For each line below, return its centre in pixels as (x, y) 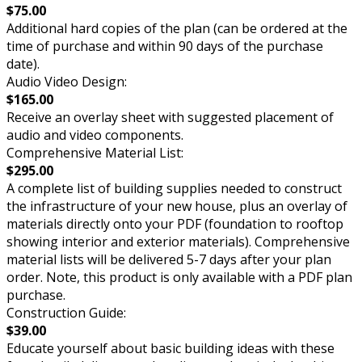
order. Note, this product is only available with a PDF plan (179, 277)
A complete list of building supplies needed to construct (174, 188)
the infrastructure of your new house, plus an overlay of (177, 206)
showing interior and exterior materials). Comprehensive (178, 241)
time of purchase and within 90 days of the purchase (165, 46)
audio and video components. (95, 135)
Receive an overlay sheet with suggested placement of (170, 117)
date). (23, 63)
